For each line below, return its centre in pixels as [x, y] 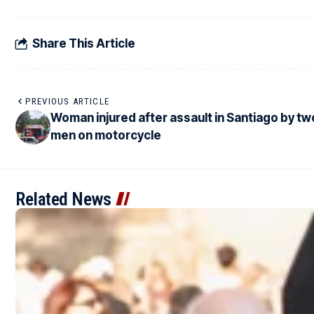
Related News [63, 199]
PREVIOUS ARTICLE [68, 102]
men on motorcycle [106, 136]
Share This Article [84, 43]
